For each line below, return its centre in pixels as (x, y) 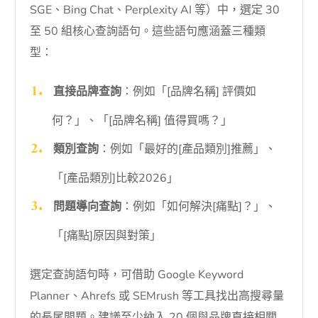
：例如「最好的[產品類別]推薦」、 (187, 149)
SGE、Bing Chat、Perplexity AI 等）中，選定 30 (155, 10)
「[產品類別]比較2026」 (115, 178)
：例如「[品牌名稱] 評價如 (188, 91)
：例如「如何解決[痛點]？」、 (198, 206)
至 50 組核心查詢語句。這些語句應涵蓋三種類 (148, 31)
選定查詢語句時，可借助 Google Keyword (137, 274)
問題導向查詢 (87, 206)
